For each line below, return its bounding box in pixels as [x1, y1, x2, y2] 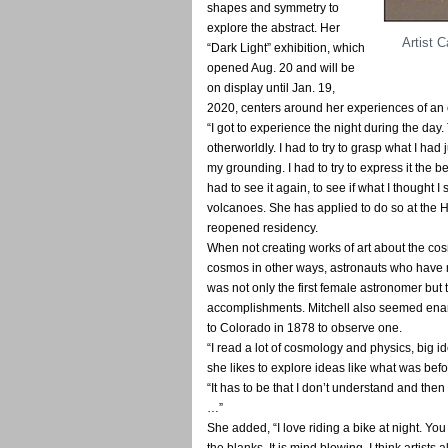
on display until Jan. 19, [207, 80, 335, 95]
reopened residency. [207, 220, 318, 235]
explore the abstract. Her [207, 20, 340, 35]
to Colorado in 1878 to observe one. [207, 320, 402, 335]
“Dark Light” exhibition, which [207, 40, 365, 55]
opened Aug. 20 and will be [207, 60, 355, 75]
